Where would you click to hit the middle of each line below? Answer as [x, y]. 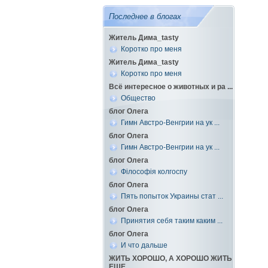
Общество [138, 98]
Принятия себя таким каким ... [172, 221]
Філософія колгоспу [154, 172]
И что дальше [144, 245]
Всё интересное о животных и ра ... [171, 87]
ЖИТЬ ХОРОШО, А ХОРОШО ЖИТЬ [170, 258]
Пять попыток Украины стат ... [172, 196]
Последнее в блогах [145, 16]
